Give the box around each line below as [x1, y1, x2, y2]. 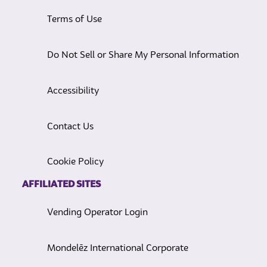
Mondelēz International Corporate [46, 244, 188, 254]
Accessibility [46, 86, 99, 96]
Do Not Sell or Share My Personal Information [46, 51, 239, 61]
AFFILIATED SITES [21, 180, 101, 190]
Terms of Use [46, 15, 102, 25]
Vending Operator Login [46, 208, 148, 218]
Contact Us [46, 122, 94, 132]
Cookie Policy [46, 157, 104, 167]
